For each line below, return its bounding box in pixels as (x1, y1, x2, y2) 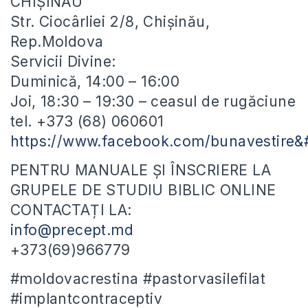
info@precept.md (10, 221, 133, 239)
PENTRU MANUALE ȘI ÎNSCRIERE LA (10, 162, 271, 179)
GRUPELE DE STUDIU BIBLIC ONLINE (10, 181, 276, 199)
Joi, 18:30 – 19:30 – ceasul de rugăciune (10, 93, 296, 111)
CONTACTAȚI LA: (10, 201, 132, 219)
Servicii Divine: (10, 53, 116, 71)
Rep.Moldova (10, 33, 104, 51)
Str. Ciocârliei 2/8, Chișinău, (10, 13, 210, 31)
